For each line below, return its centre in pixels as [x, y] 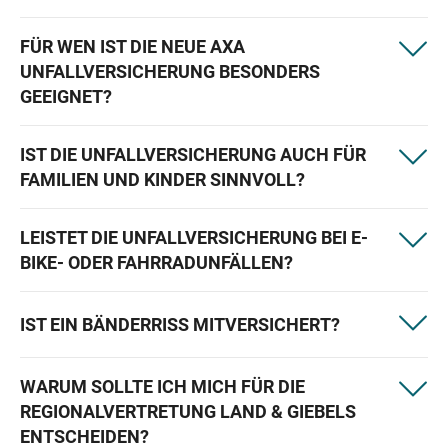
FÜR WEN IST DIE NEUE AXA [132, 46]
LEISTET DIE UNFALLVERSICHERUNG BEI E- [194, 237]
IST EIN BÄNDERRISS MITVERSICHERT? [180, 324]
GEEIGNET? [66, 96]
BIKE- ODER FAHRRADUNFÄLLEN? [156, 262]
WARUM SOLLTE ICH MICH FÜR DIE [162, 386]
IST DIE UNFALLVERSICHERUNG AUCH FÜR [193, 154]
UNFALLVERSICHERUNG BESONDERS [170, 71]
